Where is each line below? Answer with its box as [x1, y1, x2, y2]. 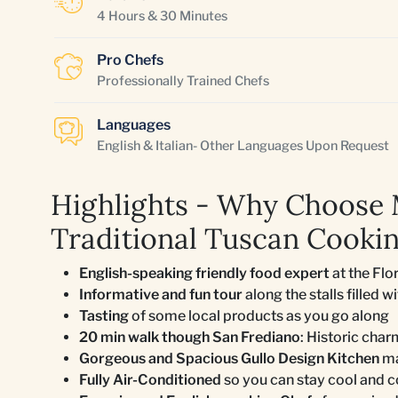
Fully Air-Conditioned [79, 371, 224, 388]
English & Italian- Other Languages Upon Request [97, 138, 389, 154]
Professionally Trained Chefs [97, 73, 269, 89]
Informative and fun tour [79, 286, 243, 303]
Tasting [79, 307, 131, 324]
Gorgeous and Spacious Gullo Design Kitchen [79, 350, 379, 367]
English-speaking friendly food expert [79, 265, 332, 282]
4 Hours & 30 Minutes [97, 8, 227, 24]
